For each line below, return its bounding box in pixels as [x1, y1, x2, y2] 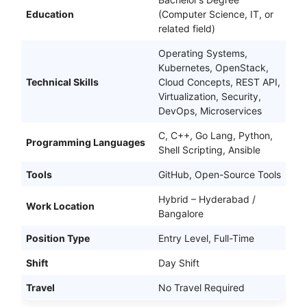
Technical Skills [26, 75, 99, 88]
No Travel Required [158, 281, 245, 293]
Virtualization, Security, [158, 90, 261, 102]
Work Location [26, 199, 95, 212]
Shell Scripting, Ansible [158, 143, 260, 156]
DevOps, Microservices [158, 104, 262, 116]
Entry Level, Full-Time [158, 232, 254, 244]
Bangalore [158, 207, 204, 219]
